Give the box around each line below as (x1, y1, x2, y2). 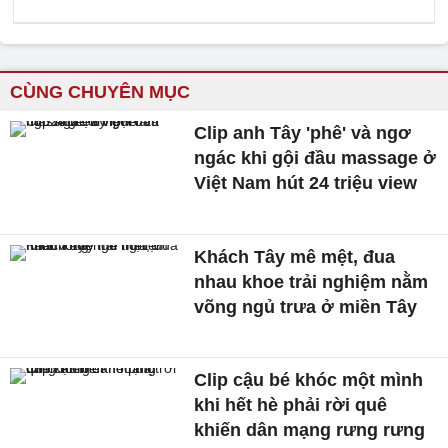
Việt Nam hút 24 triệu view (194, 173, 418, 193)
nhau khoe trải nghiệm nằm (194, 271, 429, 292)
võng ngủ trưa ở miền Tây (194, 296, 418, 317)
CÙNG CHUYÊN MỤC (10, 82, 190, 102)
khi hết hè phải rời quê (194, 395, 388, 416)
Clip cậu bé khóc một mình (194, 370, 424, 391)
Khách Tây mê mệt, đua (194, 246, 396, 267)
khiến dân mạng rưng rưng (194, 420, 426, 441)
